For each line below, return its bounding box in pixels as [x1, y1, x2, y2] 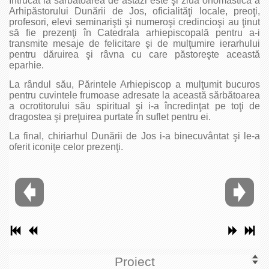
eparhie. [9, 59, 44, 70]
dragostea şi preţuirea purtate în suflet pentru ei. [9, 111, 211, 122]
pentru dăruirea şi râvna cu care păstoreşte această [9, 49, 260, 59]
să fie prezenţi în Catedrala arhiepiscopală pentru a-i [9, 27, 260, 38]
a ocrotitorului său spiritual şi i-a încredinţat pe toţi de [9, 100, 260, 111]
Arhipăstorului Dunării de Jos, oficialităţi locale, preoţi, [9, 5, 260, 16]
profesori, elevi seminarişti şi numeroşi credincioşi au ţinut [9, 16, 260, 27]
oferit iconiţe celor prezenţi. [9, 141, 123, 152]
